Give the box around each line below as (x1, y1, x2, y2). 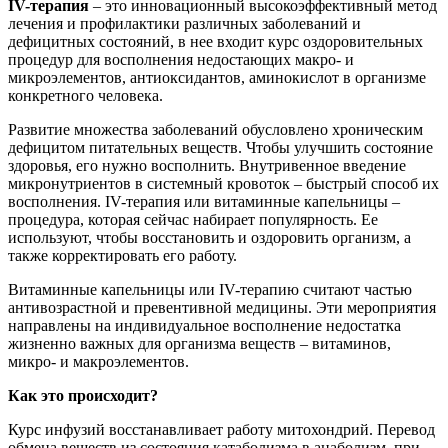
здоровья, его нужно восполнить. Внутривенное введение (8, 156, 406, 174)
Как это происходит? (8, 386, 158, 404)
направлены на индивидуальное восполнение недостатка (8, 316, 401, 334)
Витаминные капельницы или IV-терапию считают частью (8, 280, 412, 298)
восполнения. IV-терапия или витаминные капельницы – (8, 192, 400, 210)
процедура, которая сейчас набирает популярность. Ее (8, 210, 378, 228)
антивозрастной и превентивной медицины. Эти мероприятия (8, 298, 436, 316)
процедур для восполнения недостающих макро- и (8, 50, 354, 68)
